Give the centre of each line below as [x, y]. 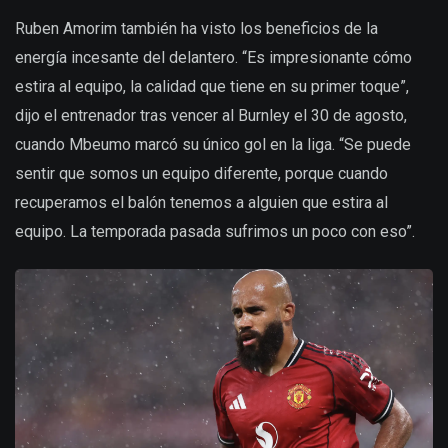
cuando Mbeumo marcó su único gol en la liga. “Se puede [213, 145]
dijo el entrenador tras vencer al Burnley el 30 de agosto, [211, 116]
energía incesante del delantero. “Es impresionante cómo [213, 58]
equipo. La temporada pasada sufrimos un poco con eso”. [215, 232]
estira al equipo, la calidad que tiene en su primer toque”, [212, 87]
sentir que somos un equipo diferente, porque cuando [201, 174]
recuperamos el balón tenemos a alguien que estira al [201, 203]
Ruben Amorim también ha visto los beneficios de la [196, 29]
